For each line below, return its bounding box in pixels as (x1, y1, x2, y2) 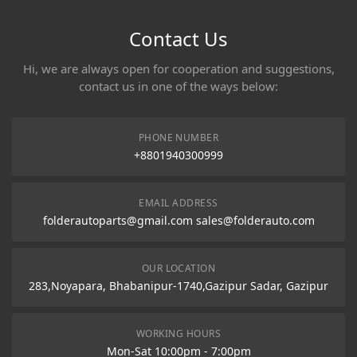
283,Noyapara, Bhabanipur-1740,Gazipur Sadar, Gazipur (29, 278, 328, 293)
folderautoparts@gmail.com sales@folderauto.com (42, 213, 315, 228)
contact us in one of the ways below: (79, 78, 278, 94)
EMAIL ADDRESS (139, 196, 218, 210)
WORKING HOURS (135, 327, 222, 340)
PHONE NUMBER (138, 131, 219, 144)
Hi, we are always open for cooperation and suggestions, (22, 61, 335, 76)
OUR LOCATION (141, 261, 216, 275)
